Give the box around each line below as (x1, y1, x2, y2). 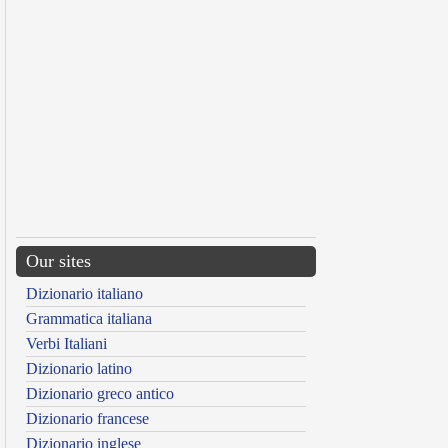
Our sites (26, 251, 91, 271)
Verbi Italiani (26, 335, 107, 352)
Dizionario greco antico (26, 385, 174, 402)
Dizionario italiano (26, 285, 143, 302)
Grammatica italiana (26, 310, 152, 327)
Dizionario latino (26, 360, 132, 377)
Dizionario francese (26, 410, 149, 427)
